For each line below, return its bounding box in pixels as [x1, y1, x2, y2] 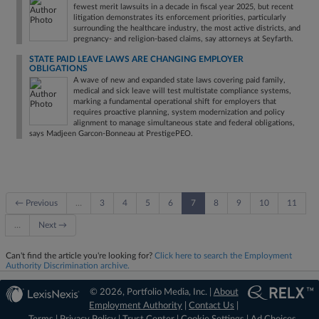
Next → [38, 221, 67, 229]
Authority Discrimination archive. [6, 261, 130, 270]
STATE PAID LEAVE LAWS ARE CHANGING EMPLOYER [29, 55, 244, 63]
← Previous [15, 199, 58, 207]
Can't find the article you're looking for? [6, 251, 155, 260]
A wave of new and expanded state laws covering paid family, [73, 76, 286, 84]
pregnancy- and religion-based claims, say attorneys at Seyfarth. [73, 35, 293, 43]
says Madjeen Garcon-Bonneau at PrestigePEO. [29, 130, 193, 137]
